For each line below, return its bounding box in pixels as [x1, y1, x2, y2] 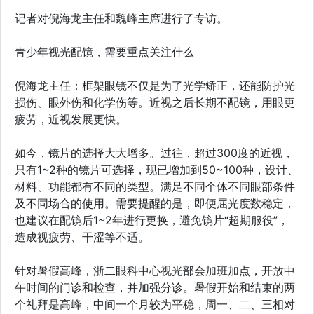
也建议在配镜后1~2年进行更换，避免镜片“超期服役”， [15, 212, 289, 227]
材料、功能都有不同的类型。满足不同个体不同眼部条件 [15, 179, 295, 193]
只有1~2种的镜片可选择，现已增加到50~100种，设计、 [15, 162, 299, 177]
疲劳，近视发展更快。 [15, 111, 127, 126]
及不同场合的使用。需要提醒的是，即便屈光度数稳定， [15, 196, 295, 210]
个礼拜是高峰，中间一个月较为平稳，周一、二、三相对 [15, 296, 295, 311]
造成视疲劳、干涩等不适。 [15, 229, 149, 244]
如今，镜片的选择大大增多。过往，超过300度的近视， [15, 145, 294, 160]
